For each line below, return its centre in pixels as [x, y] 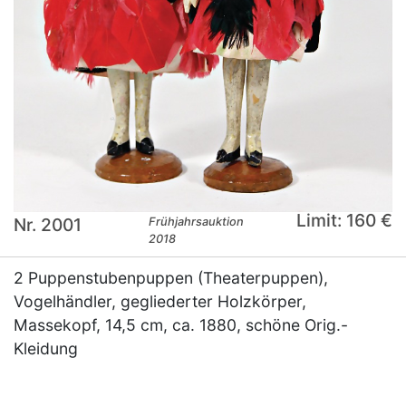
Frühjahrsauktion [197, 222]
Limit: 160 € [344, 221]
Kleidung [46, 349]
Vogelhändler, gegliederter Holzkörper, [160, 302]
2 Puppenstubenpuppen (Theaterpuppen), [171, 278]
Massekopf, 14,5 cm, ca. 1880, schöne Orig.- [181, 325]
